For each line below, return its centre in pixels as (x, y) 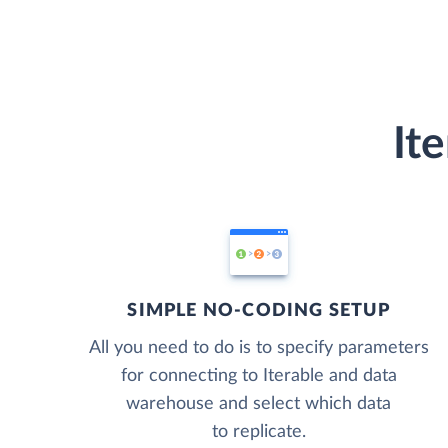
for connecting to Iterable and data (258, 375)
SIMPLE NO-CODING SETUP (258, 310)
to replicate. (258, 431)
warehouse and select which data (259, 403)
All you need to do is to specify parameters (258, 347)
